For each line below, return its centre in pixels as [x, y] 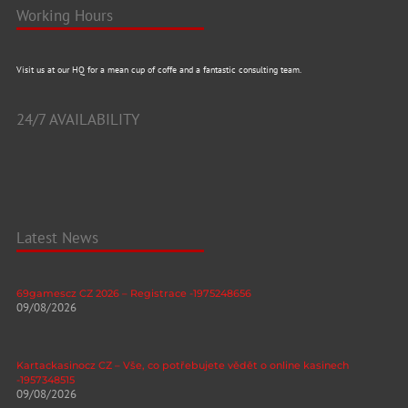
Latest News [57, 237]
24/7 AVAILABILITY [77, 119]
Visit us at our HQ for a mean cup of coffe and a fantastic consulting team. [158, 70]
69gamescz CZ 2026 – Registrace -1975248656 [133, 293]
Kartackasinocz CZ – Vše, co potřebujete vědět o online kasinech [182, 365]
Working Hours [64, 16]
